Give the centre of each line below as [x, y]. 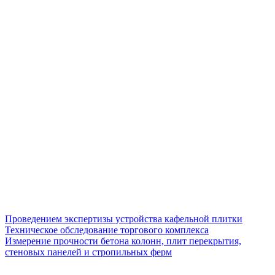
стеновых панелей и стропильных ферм [88, 252]
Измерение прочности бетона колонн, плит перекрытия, [123, 241]
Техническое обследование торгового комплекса [107, 230]
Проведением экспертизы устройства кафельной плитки [124, 219]
